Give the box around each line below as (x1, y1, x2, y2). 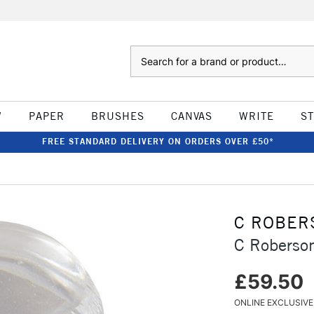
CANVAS (170, 109, 212, 123)
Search (130, 47, 158, 58)
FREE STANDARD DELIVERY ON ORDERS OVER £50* (41, 136, 274, 146)
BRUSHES (90, 109, 144, 123)
